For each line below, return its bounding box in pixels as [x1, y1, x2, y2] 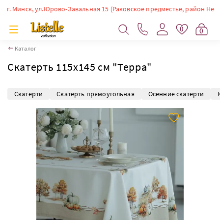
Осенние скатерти [148, 89, 204, 98]
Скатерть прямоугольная [56, 89, 135, 98]
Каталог [15, 45, 37, 52]
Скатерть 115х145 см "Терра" [7, 60, 152, 74]
